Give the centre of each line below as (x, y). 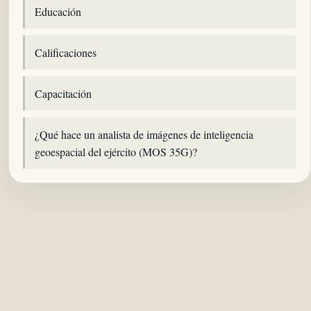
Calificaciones (66, 53)
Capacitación (63, 94)
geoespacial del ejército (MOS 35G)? (116, 152)
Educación (58, 12)
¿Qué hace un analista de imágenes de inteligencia (144, 135)
